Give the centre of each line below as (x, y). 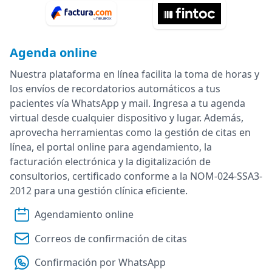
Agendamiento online (84, 214)
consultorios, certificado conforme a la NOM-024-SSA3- (136, 176)
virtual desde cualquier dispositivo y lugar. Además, (127, 117)
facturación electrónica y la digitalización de (110, 161)
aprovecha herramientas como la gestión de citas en (130, 132)
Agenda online (53, 52)
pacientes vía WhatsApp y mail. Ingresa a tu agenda (127, 103)
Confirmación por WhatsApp (100, 262)
